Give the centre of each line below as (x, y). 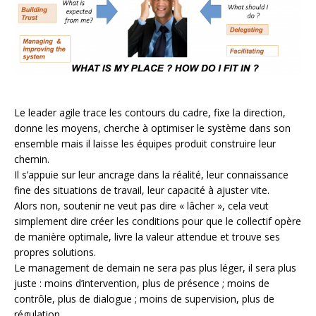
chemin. (32, 159)
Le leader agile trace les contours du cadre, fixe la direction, (150, 113)
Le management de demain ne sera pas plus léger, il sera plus (155, 268)
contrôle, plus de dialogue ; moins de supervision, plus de (144, 299)
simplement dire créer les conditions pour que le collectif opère (158, 221)
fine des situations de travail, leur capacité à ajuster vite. (142, 190)
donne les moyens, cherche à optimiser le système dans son (152, 128)
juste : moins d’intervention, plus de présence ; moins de (142, 284)
